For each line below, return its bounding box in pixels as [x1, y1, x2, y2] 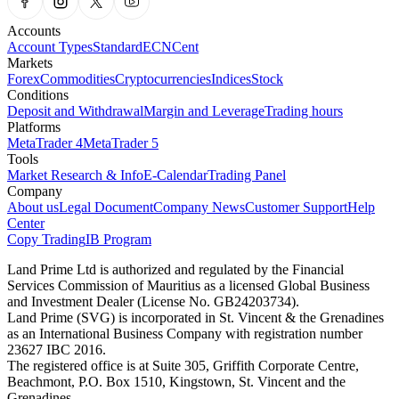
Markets [7, 55, 53, 71]
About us [7, 199, 59, 216]
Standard [93, 39, 142, 55]
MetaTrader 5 [83, 135, 159, 151]
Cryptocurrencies [115, 71, 211, 87]
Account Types [7, 39, 93, 55]
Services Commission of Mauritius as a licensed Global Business [7, 278, 370, 294]
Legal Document [59, 199, 153, 216]
